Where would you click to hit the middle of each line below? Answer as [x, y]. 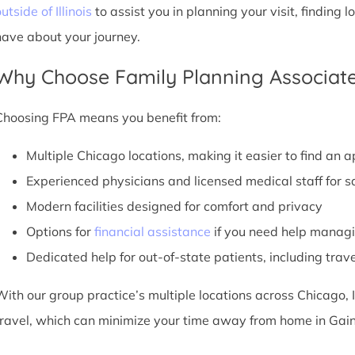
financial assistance [152, 231]
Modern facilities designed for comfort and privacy [174, 206]
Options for [60, 231]
